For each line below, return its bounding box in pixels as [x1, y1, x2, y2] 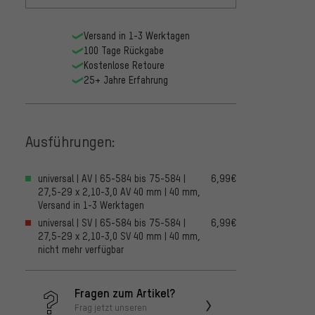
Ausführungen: [25, 131, 115, 150]
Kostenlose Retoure [83, 59, 165, 72]
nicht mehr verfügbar [38, 243, 124, 256]
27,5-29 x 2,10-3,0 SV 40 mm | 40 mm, [38, 230, 200, 243]
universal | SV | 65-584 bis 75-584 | [38, 217, 186, 229]
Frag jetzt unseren [75, 302, 147, 314]
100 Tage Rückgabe [83, 44, 164, 57]
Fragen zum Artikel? [75, 285, 175, 301]
